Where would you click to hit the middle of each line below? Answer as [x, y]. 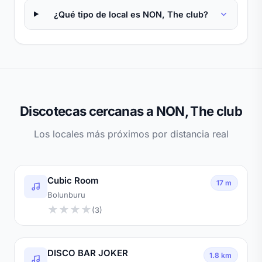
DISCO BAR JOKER [88, 253]
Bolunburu [66, 194]
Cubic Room [73, 180]
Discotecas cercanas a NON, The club [131, 111]
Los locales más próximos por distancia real [131, 134]
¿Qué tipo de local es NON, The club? [131, 14]
